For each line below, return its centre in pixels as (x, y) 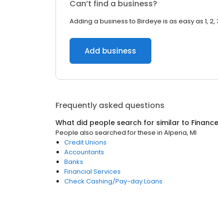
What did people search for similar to (123, 123)
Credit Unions (85, 142)
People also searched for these (106, 133)
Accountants (84, 152)
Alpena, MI (180, 133)
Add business (110, 51)
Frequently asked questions (110, 105)
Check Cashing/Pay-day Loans (113, 181)
